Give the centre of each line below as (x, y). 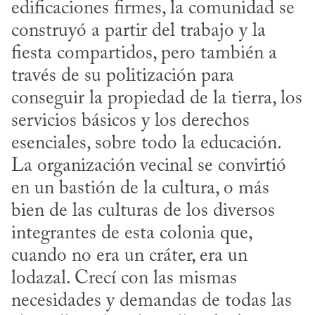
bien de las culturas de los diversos (143, 211)
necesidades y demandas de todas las (152, 301)
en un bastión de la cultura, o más (140, 188)
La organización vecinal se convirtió (149, 166)
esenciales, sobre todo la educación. (146, 143)
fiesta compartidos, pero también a (144, 53)
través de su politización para (123, 76)
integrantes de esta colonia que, (131, 233)
